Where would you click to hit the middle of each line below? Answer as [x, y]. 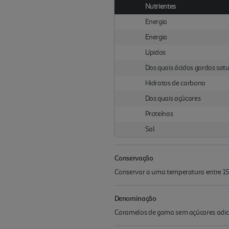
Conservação [134, 158]
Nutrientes [161, 6]
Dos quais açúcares [173, 98]
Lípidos [155, 52]
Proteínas [159, 114]
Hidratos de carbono [175, 83]
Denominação [135, 198]
